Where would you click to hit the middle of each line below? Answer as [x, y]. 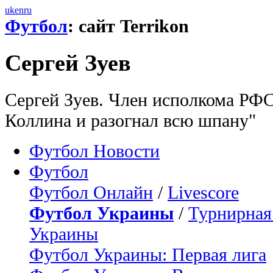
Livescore [203, 192]
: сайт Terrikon [128, 26]
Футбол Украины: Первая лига [148, 254]
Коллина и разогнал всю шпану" [130, 120]
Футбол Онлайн [91, 192]
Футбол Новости [94, 151]
